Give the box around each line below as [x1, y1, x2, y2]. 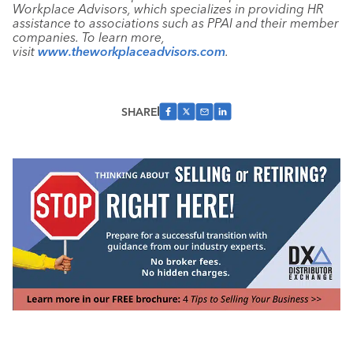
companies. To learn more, [13, 29, 165, 45]
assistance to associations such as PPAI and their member [13, 15, 339, 31]
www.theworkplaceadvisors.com [38, 43, 225, 59]
